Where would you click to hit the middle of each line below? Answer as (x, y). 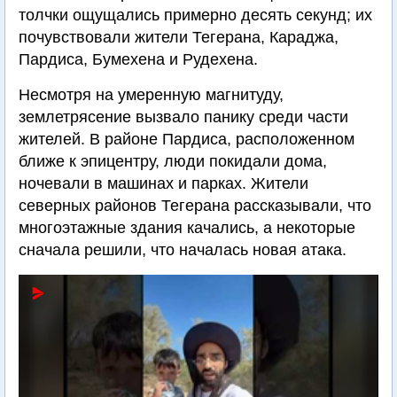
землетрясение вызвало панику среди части (183, 117)
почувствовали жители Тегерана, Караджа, (179, 37)
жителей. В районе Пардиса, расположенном (187, 139)
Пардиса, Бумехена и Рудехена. (138, 59)
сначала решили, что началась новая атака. (183, 250)
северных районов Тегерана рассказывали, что (195, 206)
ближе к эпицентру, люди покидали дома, (173, 161)
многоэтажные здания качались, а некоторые (187, 228)
